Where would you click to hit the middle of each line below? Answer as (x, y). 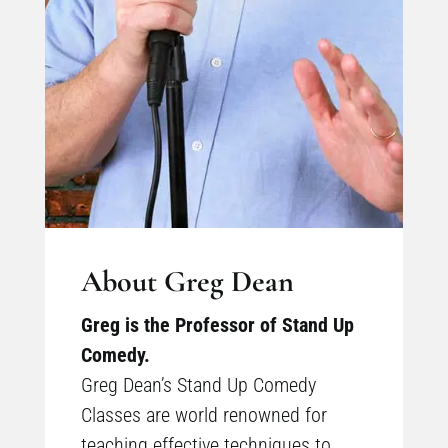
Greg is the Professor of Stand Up (217, 324)
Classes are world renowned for (203, 414)
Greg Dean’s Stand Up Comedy (198, 384)
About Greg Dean (187, 281)
